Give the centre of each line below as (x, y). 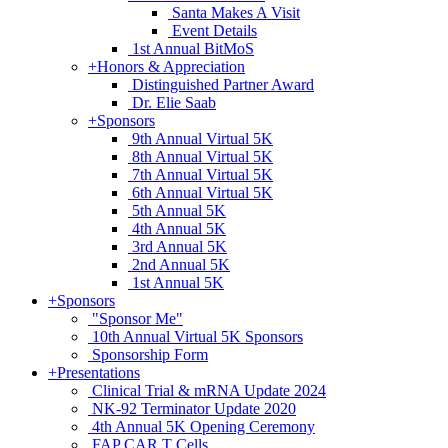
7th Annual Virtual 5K (202, 174)
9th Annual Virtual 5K (202, 138)
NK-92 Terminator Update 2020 (194, 408)
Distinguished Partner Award (223, 84)
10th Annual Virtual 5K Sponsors (197, 336)
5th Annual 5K (179, 210)
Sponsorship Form (150, 354)
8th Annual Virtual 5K (202, 156)
